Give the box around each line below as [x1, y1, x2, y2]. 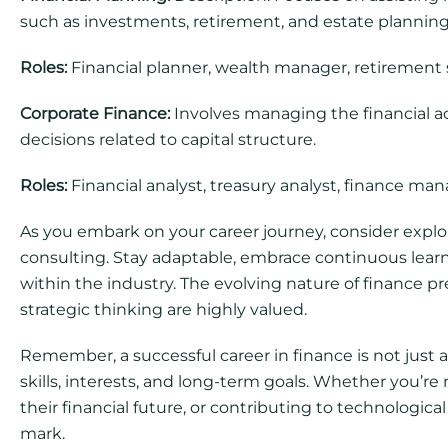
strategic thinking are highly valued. [20, 300, 307, 319]
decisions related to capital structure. [20, 130, 316, 149]
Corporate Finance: [20, 104, 170, 123]
